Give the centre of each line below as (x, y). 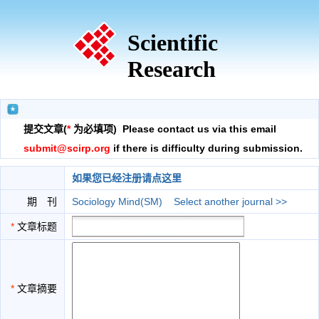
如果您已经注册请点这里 (127, 178)
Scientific (172, 43)
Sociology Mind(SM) (117, 202)
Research (171, 69)
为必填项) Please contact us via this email (173, 129)
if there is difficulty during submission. (206, 148)
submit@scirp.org (67, 148)
